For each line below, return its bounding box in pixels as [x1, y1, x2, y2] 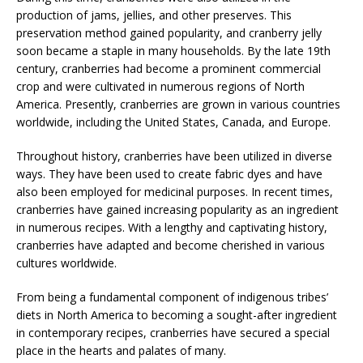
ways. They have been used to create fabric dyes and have [16, 165, 322, 181]
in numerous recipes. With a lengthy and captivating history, [16, 219, 327, 235]
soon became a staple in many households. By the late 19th [16, 42, 331, 58]
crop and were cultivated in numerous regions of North [16, 78, 305, 94]
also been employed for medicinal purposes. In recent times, [16, 183, 333, 199]
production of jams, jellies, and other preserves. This [16, 6, 292, 23]
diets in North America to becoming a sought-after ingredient [16, 306, 337, 322]
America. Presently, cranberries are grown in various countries [16, 96, 340, 112]
